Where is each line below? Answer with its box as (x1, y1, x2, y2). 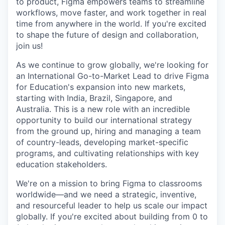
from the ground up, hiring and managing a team (16, 126, 201, 136)
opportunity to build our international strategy (16, 115, 192, 125)
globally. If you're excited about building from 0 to (16, 211, 208, 221)
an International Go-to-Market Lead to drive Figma (16, 71, 209, 81)
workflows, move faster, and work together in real (16, 8, 206, 18)
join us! (16, 41, 43, 51)
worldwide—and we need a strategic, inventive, (16, 189, 196, 199)
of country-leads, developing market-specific (16, 137, 188, 147)
